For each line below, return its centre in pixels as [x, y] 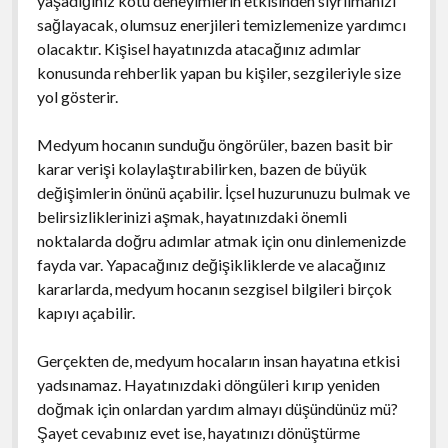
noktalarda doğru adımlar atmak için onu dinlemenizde [221, 240]
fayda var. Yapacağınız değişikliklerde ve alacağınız [211, 264]
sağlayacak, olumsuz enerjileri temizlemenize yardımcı [221, 24]
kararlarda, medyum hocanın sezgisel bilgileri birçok [214, 288]
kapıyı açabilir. [85, 312]
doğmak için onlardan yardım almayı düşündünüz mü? [217, 408]
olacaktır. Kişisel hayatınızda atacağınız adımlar [198, 48]
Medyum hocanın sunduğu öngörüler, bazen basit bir [214, 144]
